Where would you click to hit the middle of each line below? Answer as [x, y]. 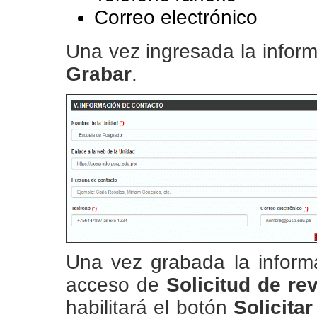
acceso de [116, 285]
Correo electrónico [176, 17]
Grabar [99, 74]
